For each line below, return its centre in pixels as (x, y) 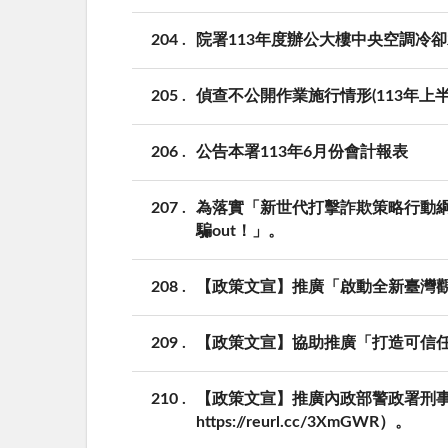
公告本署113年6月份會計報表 (302, 152)
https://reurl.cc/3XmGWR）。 (303, 422)
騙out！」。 (240, 231)
